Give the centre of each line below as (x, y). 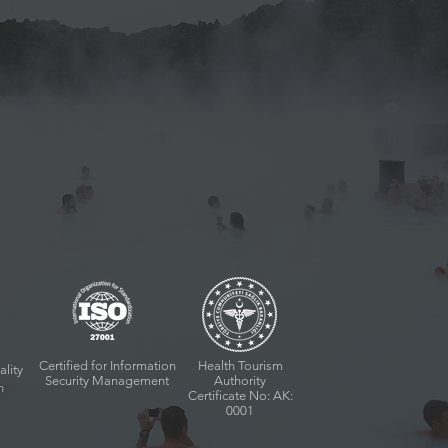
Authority (240, 380)
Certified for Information (107, 365)
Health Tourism (240, 365)
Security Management (107, 380)
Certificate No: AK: (240, 395)
